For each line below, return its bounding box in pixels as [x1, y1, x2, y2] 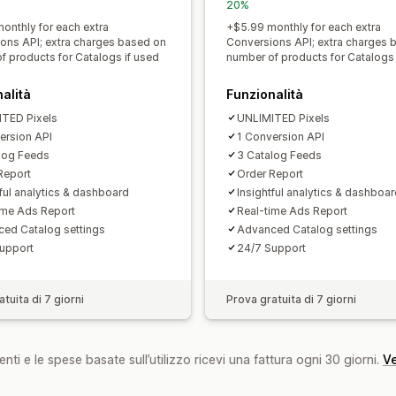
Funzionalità [226, 86, 303, 102]
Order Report [237, 166, 303, 180]
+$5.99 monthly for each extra [226, 19, 381, 34]
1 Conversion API [237, 129, 324, 143]
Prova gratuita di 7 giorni [226, 292, 356, 306]
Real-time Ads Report [237, 203, 347, 217]
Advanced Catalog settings [237, 222, 377, 236]
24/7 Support [237, 240, 306, 255]
